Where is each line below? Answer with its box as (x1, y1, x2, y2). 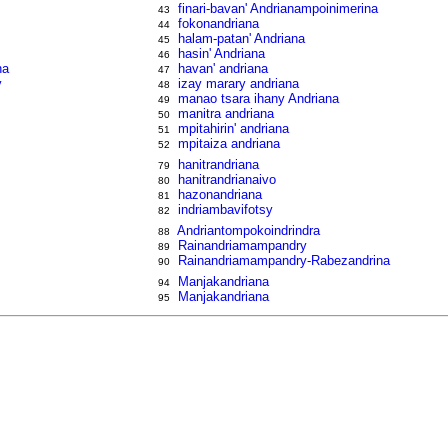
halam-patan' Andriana (178, 31, 306, 46)
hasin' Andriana (178, 46, 266, 61)
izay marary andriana (178, 76, 300, 91)
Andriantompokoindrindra (177, 223, 321, 238)
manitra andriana (178, 106, 275, 121)
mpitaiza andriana (178, 136, 281, 151)
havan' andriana (178, 61, 269, 76)
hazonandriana (178, 187, 263, 202)
